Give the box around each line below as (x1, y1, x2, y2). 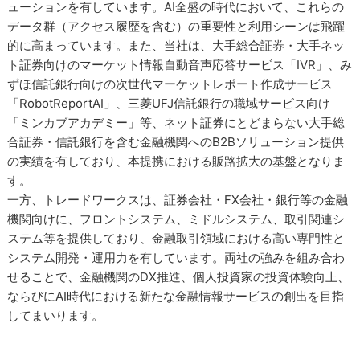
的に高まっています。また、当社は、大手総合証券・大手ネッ (7, 38, 346, 53)
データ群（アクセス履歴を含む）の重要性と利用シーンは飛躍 (7, 18, 346, 34)
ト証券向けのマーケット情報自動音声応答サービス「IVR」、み (7, 57, 353, 72)
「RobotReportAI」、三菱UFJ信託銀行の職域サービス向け (7, 96, 331, 111)
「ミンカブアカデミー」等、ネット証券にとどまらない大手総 (7, 115, 346, 130)
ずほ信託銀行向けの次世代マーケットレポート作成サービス (7, 76, 333, 92)
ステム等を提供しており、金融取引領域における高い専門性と (7, 231, 346, 246)
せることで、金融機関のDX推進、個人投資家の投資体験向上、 (7, 269, 350, 284)
